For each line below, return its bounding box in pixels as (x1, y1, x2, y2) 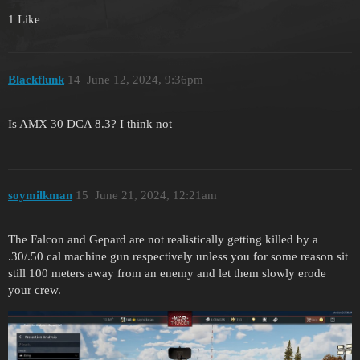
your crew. (8, 283, 61, 297)
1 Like (8, 13, 40, 27)
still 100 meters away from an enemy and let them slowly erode (8, 266, 326, 280)
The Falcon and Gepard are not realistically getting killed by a (8, 232, 318, 246)
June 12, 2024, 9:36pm (86, 72, 203, 86)
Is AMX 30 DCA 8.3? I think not (8, 117, 172, 130)
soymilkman (8, 189, 72, 202)
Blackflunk (8, 72, 64, 86)
